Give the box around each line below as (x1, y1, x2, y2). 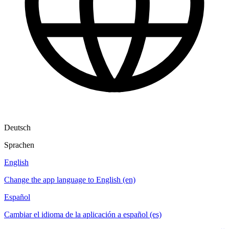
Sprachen (4, 140, 34, 149)
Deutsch (4, 123, 31, 132)
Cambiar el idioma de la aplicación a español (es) (4, 210, 162, 219)
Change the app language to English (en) (4, 175, 135, 184)
